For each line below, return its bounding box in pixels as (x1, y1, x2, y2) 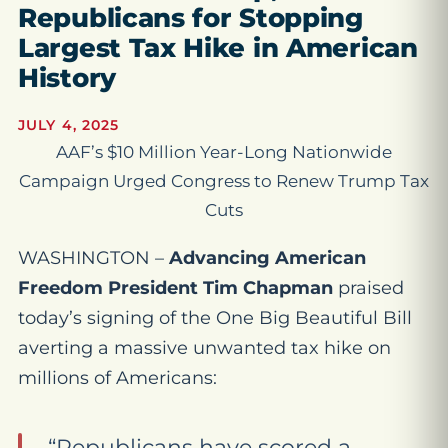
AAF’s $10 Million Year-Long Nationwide (56, 142, 392, 162)
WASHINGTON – (18, 247, 169, 269)
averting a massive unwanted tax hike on (18, 337, 391, 359)
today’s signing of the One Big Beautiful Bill (18, 307, 412, 329)
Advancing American (169, 247, 366, 269)
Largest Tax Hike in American (18, 32, 418, 64)
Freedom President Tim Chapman (18, 277, 338, 299)
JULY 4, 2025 (18, 116, 120, 134)
